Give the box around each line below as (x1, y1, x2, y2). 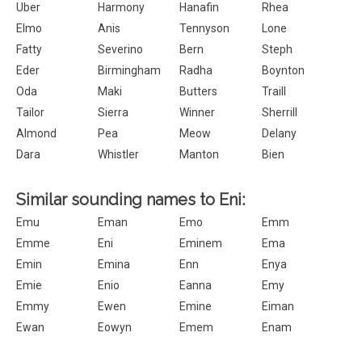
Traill (261, 85, 286, 98)
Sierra (98, 106, 129, 119)
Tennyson (179, 22, 230, 35)
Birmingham (98, 64, 162, 77)
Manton (179, 148, 220, 161)
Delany (261, 127, 297, 140)
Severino (98, 43, 144, 56)
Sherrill (261, 106, 297, 119)
